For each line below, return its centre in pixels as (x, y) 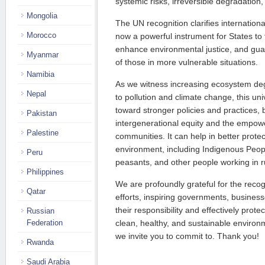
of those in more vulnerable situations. (187, 62)
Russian (41, 211)
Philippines (45, 172)
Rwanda (40, 242)
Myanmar (43, 55)
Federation (45, 223)
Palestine (43, 133)
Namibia (41, 74)
